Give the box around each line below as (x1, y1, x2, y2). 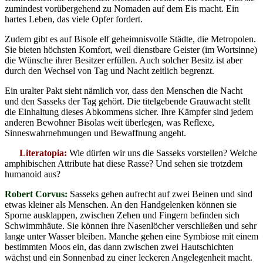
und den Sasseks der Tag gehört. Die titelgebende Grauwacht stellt (5, 96, 250, 106)
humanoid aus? (5, 168, 60, 179)
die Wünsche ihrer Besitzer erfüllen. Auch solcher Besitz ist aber (5, 55, 242, 65)
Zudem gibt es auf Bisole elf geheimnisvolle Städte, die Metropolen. (5, 33, 256, 44)
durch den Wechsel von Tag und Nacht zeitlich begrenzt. (5, 65, 214, 76)
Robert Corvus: (5, 188, 68, 199)
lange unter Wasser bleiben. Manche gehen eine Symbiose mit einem (5, 231, 258, 241)
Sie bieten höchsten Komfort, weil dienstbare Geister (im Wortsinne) (5, 44, 257, 55)
